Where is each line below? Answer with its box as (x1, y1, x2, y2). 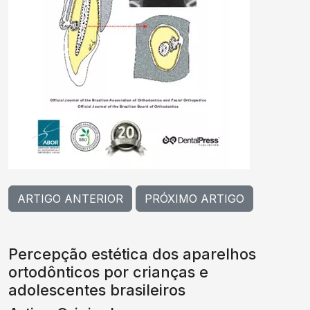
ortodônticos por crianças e (8, 263, 208, 281)
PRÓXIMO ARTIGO (145, 192, 244, 206)
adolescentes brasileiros (8, 281, 185, 299)
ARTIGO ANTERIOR (17, 192, 123, 206)
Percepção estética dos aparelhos (8, 245, 256, 263)
